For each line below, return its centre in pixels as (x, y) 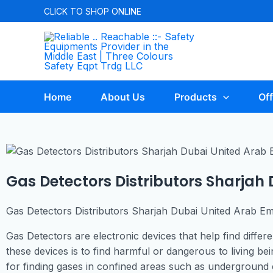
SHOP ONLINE (113, 11)
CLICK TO (65, 11)
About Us (123, 97)
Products (196, 97)
